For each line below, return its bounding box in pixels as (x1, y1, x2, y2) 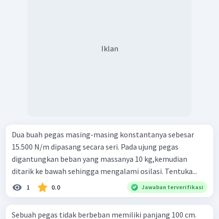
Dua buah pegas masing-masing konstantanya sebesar (12, 129, 194, 139)
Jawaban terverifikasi (142, 183, 203, 191)
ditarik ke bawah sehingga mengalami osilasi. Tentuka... (12, 166, 197, 176)
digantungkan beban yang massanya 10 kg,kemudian (12, 153, 187, 164)
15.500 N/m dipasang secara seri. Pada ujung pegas (12, 141, 178, 152)
